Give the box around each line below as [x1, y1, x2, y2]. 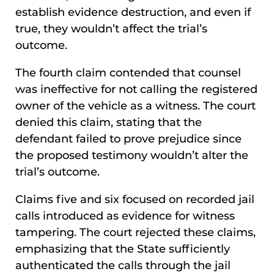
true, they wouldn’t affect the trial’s [15, 22, 207, 36]
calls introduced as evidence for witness [15, 209, 235, 223]
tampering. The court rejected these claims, [15, 226, 256, 240]
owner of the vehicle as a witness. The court [15, 99, 256, 113]
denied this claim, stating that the [15, 116, 202, 130]
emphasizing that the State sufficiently [15, 242, 230, 256]
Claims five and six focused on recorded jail [15, 193, 254, 207]
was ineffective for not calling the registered [15, 83, 257, 97]
